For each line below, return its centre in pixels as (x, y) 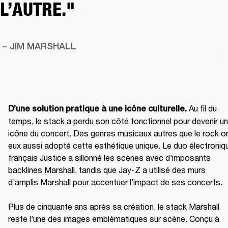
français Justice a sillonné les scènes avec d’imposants (109, 158)
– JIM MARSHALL (39, 46)
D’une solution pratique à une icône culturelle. (98, 109)
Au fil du (203, 108)
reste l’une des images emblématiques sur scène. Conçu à (114, 219)
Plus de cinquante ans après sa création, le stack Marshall (114, 207)
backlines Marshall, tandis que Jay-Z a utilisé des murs (107, 170)
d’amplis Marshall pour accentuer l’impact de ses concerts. (115, 182)
